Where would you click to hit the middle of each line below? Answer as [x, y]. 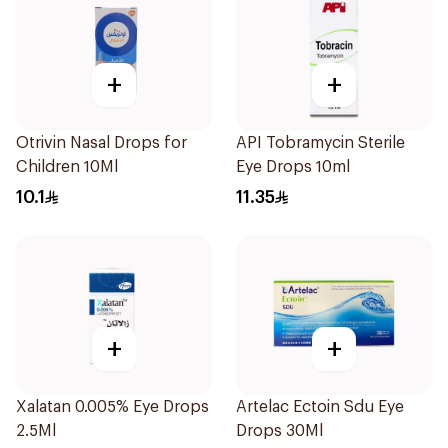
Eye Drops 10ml [293, 167]
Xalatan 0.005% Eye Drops [112, 407]
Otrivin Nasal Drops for [101, 143]
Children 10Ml [67, 167]
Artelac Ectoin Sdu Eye [320, 407]
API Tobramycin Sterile [320, 143]
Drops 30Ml [279, 431]
